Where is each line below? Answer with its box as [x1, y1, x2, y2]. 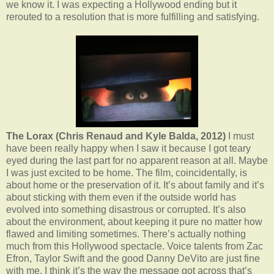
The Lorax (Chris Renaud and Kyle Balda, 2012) [6, 130, 226, 141]
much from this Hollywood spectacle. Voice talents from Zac [6, 240, 263, 251]
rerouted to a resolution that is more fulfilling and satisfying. [6, 11, 259, 22]
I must [226, 130, 254, 141]
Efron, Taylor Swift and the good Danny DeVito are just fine [6, 253, 260, 264]
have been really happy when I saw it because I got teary [6, 143, 251, 154]
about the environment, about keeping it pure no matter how [6, 216, 262, 227]
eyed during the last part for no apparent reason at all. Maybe [6, 155, 268, 166]
